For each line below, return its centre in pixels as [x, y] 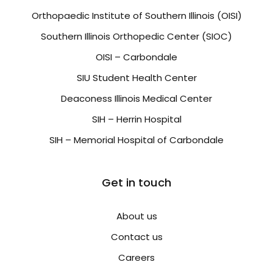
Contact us [136, 237]
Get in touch [136, 183]
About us [136, 216]
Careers [136, 258]
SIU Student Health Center [136, 78]
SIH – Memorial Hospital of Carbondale [136, 140]
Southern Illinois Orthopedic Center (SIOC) [136, 37]
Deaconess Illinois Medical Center [136, 99]
